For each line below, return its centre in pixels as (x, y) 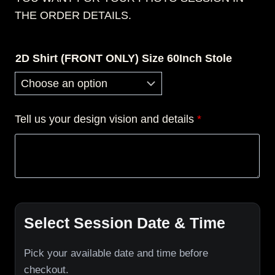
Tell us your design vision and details (104, 119)
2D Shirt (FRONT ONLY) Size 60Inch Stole (124, 58)
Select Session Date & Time (125, 223)
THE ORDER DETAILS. (73, 15)
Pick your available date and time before (116, 254)
